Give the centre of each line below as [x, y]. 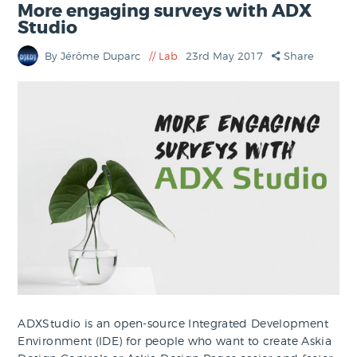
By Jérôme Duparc [94, 56]
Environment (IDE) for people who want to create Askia [175, 340]
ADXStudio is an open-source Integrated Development [173, 323]
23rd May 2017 [226, 56]
